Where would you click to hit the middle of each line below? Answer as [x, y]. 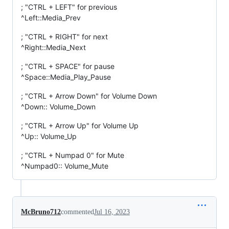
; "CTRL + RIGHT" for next [64, 37]
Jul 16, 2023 [112, 212]
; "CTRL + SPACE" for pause [68, 66]
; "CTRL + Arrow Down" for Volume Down [89, 96]
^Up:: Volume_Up [49, 136]
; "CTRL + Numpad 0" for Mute [73, 155]
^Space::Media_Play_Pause [66, 77]
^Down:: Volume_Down [58, 107]
